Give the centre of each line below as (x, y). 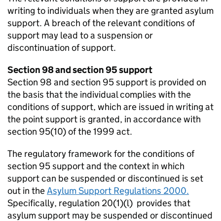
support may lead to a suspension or (80, 36)
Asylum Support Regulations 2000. (118, 191)
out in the (27, 191)
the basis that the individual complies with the (99, 95)
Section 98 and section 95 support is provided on (107, 82)
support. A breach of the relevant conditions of (101, 23)
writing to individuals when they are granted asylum (110, 11)
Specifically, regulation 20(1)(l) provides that (99, 203)
